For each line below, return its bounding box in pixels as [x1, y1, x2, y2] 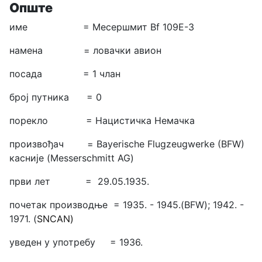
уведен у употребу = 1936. [9, 236, 143, 248]
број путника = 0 [9, 91, 102, 103]
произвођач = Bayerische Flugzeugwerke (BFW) [9, 137, 244, 150]
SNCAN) [37, 212, 74, 225]
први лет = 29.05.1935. [9, 175, 149, 187]
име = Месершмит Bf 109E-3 [9, 20, 194, 33]
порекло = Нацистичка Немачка [9, 114, 195, 126]
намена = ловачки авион [9, 44, 164, 56]
